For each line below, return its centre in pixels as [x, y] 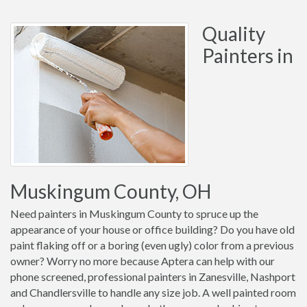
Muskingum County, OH [111, 191]
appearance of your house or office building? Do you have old [152, 229]
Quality [234, 34]
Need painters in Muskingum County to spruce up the [134, 213]
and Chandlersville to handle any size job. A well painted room [153, 292]
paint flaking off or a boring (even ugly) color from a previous [152, 245]
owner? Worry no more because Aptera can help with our [143, 261]
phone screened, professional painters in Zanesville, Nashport [153, 277]
